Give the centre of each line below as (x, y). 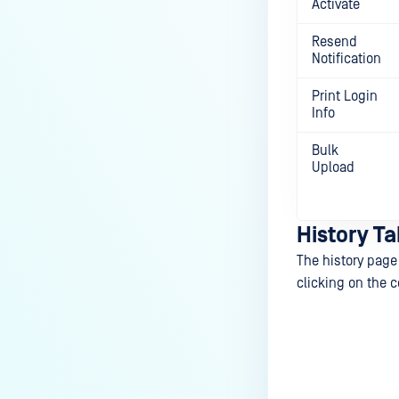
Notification (346, 59)
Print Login (345, 96)
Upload (333, 167)
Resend (334, 42)
